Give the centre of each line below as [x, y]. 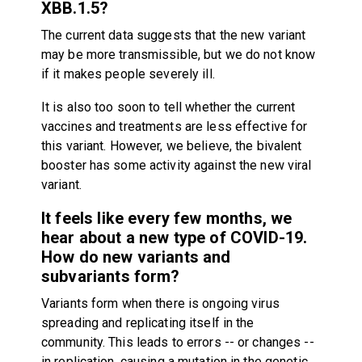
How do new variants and [136, 257]
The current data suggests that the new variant [173, 35]
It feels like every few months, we [166, 218]
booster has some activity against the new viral [176, 165]
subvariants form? [110, 276]
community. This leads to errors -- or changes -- [177, 342]
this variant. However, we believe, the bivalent [171, 145]
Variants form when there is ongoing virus [160, 303]
